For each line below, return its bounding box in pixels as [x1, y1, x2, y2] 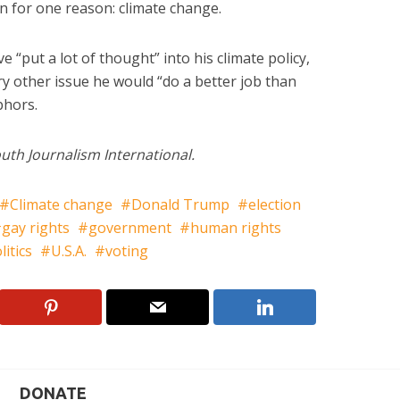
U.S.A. [51, 240, 87, 261]
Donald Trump [131, 194, 229, 214]
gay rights [2, 217, 70, 237]
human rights [190, 217, 281, 237]
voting [105, 240, 148, 261]
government [88, 217, 171, 237]
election [248, 194, 301, 214]
